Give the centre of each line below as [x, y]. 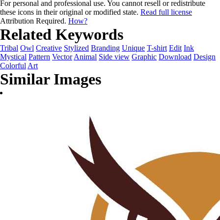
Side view [114, 57]
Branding [105, 48]
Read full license [166, 12]
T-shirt [157, 48]
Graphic [144, 57]
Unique [133, 48]
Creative [49, 48]
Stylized [76, 48]
